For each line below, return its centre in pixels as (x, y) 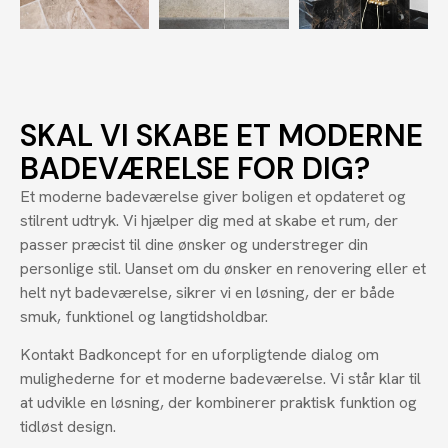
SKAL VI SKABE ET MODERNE (221, 135)
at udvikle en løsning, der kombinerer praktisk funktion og (218, 403)
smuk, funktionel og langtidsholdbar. (144, 316)
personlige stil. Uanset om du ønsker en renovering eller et (223, 268)
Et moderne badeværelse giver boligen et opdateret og (213, 196)
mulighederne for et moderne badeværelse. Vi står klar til (220, 379)
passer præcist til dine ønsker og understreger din (194, 244)
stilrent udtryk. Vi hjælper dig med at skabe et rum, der (209, 220)
